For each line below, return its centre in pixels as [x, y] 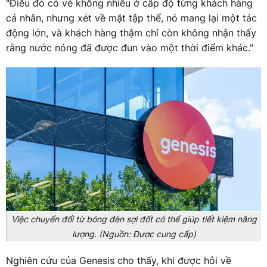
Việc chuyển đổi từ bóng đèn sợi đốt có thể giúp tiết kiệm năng [134, 219]
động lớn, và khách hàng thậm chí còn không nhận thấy [131, 32]
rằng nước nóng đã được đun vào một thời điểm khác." [130, 47]
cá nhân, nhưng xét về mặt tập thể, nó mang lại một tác [131, 18]
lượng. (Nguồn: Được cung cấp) [134, 234]
